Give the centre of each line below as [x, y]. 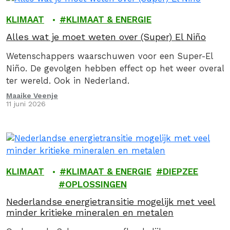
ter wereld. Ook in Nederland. [68, 81]
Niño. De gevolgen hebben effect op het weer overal [115, 69]
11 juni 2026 [26, 104]
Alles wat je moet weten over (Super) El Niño [106, 37]
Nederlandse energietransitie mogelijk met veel [111, 202]
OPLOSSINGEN [96, 184]
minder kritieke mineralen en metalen [90, 212]
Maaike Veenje [32, 95]
